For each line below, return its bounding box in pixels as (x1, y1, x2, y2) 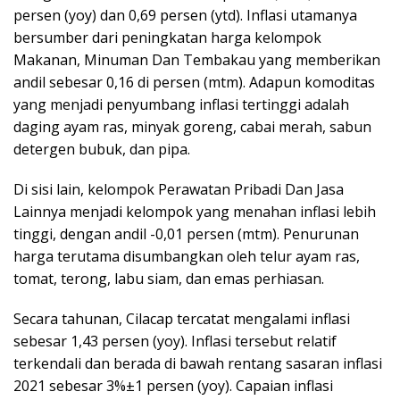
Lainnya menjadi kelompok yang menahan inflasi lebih (13, 201, 376, 221)
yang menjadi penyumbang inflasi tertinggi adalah (13, 94, 349, 114)
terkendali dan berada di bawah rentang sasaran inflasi (13, 353, 382, 373)
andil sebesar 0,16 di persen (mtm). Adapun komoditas (13, 71, 375, 92)
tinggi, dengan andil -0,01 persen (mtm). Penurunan (13, 223, 359, 244)
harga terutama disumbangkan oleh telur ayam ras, (13, 246, 360, 266)
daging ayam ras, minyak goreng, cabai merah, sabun (13, 116, 371, 137)
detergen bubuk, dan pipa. (13, 138, 190, 159)
